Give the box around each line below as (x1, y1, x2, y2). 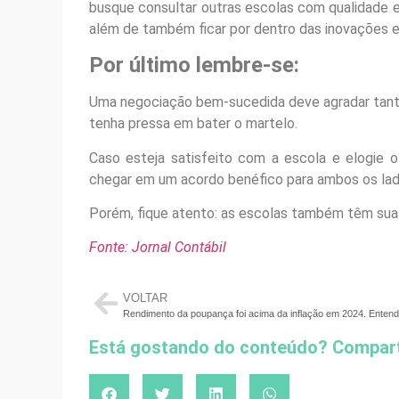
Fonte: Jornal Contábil (89, 239, 226, 256)
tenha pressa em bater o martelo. (89, 115, 297, 133)
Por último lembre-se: (89, 53, 299, 78)
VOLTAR (122, 290, 167, 305)
